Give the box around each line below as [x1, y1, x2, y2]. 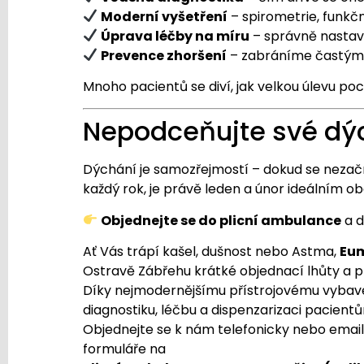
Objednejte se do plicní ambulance [101, 210, 342, 230]
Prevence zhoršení [101, 45, 227, 65]
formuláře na [83, 340, 169, 359]
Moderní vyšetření [101, 6, 228, 26]
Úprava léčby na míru [101, 26, 250, 45]
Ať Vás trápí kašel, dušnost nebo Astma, [83, 242, 340, 262]
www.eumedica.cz [169, 340, 284, 359]
